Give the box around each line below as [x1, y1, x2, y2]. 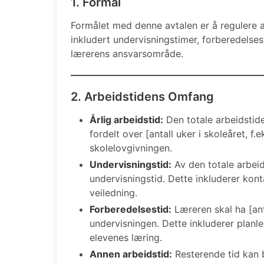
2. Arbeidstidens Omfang [71, 89, 214, 104]
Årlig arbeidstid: [90, 113, 163, 126]
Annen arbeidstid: [90, 247, 172, 260]
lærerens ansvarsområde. [71, 47, 183, 60]
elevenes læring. [90, 231, 162, 243]
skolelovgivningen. [90, 141, 172, 154]
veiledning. [90, 186, 137, 199]
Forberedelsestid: [90, 203, 171, 215]
